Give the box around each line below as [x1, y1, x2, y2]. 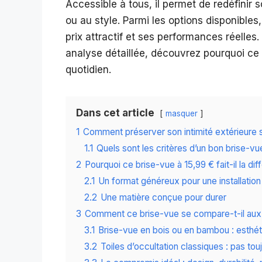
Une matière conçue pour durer [101, 192, 226, 204]
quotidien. [65, 64, 111, 76]
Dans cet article [76, 107, 154, 119]
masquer [166, 109, 198, 119]
